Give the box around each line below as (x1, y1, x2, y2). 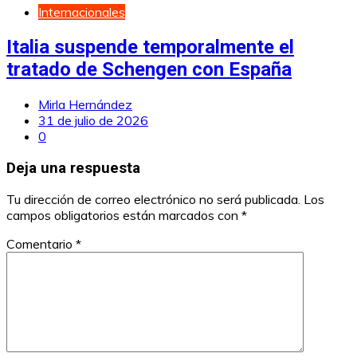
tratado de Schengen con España (6, 58, 292, 81)
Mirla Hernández (38, 96, 132, 112)
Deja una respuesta (6, 159, 140, 177)
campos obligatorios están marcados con (6, 207, 241, 224)
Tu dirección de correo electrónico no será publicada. (6, 191, 300, 208)
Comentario (6, 236, 76, 253)
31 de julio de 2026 (38, 112, 148, 128)
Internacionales (38, 4, 125, 21)
